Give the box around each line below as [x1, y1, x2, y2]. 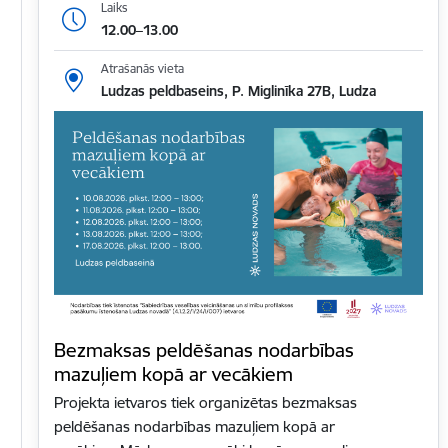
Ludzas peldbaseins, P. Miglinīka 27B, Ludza [100, 81, 376, 100]
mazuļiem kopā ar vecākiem [54, 361, 293, 386]
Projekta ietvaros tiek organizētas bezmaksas [54, 392, 357, 412]
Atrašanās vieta [100, 60, 184, 76]
